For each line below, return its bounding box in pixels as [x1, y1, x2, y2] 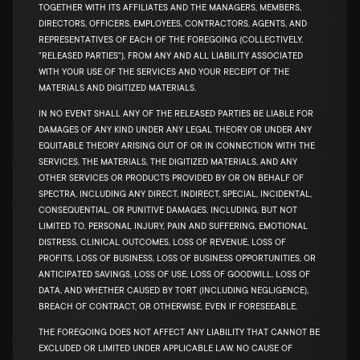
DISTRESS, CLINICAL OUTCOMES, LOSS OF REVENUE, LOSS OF [39, 238, 286, 247]
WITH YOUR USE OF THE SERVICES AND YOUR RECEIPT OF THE [39, 67, 289, 77]
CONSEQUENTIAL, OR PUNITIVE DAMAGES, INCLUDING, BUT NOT [39, 206, 297, 215]
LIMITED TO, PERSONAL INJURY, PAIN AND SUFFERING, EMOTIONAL [39, 222, 308, 231]
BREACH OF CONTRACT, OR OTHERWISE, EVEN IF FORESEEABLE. [39, 302, 297, 312]
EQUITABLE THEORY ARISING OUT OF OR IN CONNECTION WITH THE [39, 141, 315, 151]
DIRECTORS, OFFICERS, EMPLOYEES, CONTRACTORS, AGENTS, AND [39, 19, 307, 29]
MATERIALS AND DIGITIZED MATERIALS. [39, 84, 196, 93]
